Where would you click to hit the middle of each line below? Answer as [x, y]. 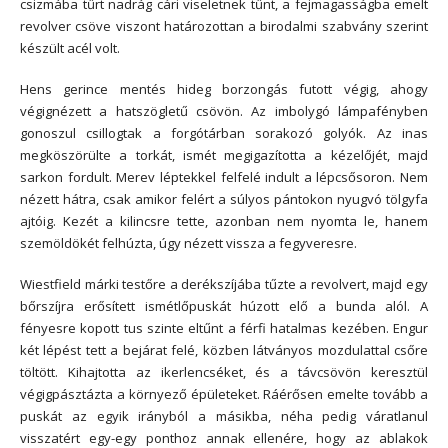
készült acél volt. [70, 48]
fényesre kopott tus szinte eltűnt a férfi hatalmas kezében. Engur [224, 327]
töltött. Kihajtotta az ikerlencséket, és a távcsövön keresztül [224, 371]
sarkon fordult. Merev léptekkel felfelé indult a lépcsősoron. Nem [224, 177]
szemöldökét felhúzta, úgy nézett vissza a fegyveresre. [188, 243]
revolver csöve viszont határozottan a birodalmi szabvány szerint [224, 26]
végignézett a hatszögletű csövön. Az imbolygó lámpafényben [224, 111]
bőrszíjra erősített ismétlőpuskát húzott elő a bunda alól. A [224, 305]
